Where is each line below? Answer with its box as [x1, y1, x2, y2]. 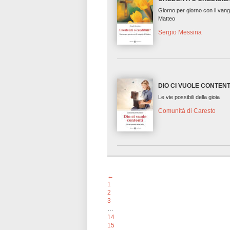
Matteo [158, 15, 176, 22]
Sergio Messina [158, 29, 202, 36]
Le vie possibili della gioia [158, 94, 220, 101]
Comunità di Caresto [158, 107, 216, 115]
